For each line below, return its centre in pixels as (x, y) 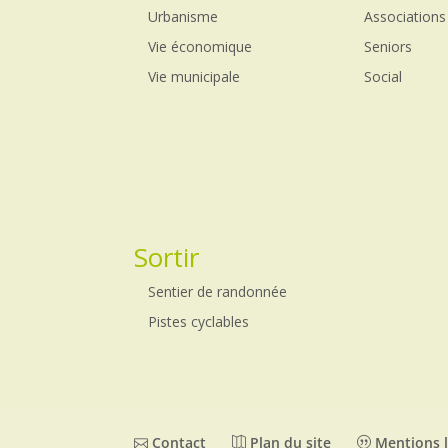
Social (383, 77)
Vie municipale (194, 77)
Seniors (388, 47)
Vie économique (200, 47)
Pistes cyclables (199, 322)
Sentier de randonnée (218, 292)
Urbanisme (183, 17)
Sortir (167, 257)
